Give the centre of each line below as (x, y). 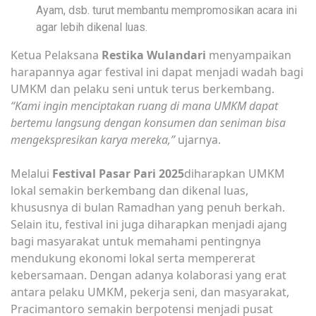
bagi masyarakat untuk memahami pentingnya (136, 241)
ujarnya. (198, 139)
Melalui (31, 173)
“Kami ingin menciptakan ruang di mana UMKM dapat (144, 105)
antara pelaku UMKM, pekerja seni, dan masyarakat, (150, 292)
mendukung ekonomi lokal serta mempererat (133, 258)
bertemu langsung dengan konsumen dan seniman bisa (148, 122)
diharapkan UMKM (235, 173)
